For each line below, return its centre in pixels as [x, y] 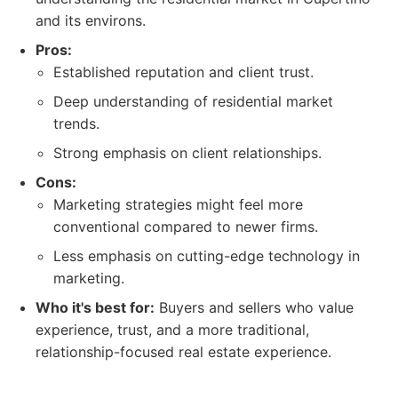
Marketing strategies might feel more [178, 204]
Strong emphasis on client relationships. [187, 153]
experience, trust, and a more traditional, [172, 330]
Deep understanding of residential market [193, 101]
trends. [76, 123]
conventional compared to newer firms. [186, 227]
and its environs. [91, 20]
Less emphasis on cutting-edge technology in [207, 256]
